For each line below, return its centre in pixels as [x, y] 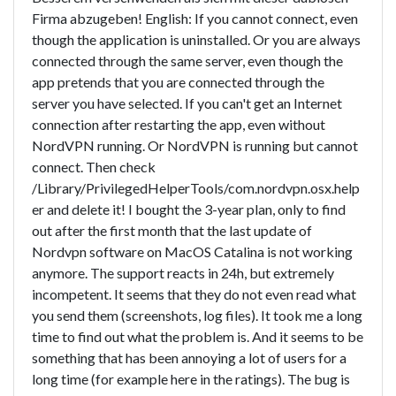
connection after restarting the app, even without [179, 124]
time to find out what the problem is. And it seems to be [198, 336]
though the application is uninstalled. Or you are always [196, 39]
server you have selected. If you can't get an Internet [187, 103]
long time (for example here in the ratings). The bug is [191, 378]
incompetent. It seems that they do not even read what [194, 293]
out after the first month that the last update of [172, 230]
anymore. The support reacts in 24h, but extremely [183, 272]
